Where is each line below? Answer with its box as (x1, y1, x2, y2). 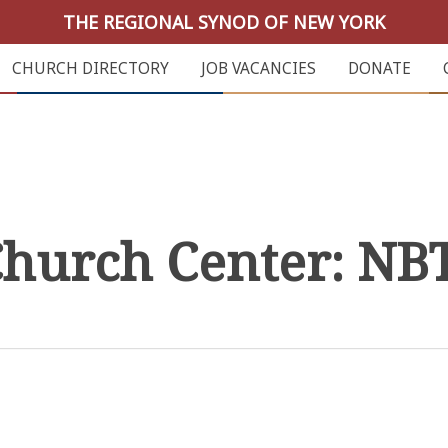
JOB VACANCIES (200, 58, 316, 79)
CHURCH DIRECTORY (11, 58, 169, 79)
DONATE (347, 58, 411, 79)
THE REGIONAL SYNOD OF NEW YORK (63, 10, 385, 34)
